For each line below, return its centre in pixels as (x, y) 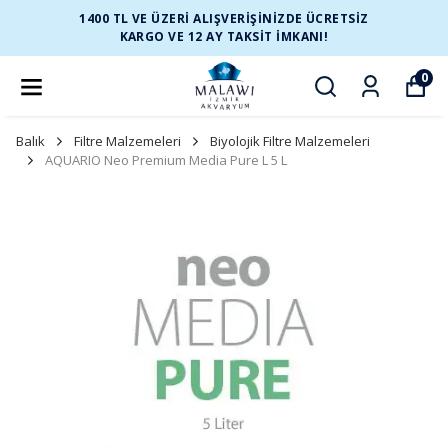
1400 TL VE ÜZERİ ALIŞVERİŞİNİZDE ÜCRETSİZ (224, 18)
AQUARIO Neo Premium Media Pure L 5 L (166, 160)
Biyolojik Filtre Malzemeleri (290, 141)
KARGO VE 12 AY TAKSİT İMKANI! (224, 36)
